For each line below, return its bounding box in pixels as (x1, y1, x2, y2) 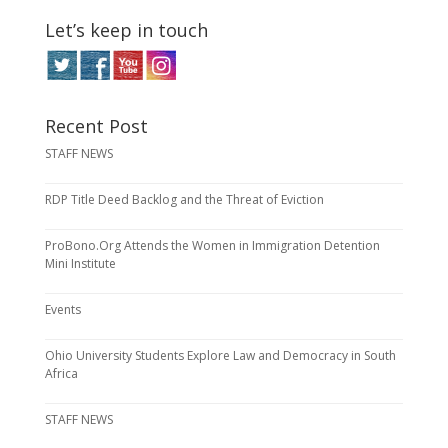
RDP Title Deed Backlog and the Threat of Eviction (44, 191, 324, 209)
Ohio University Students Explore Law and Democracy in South (44, 347, 396, 365)
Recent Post (44, 114, 148, 139)
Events (44, 301, 81, 319)
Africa (44, 365, 78, 383)
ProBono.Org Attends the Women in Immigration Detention (44, 237, 380, 255)
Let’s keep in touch (44, 18, 208, 43)
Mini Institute (44, 255, 116, 273)
